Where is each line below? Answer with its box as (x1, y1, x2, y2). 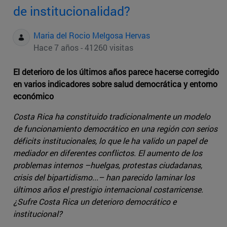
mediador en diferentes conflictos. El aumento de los (13, 147, 202, 159)
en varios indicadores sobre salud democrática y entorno (13, 79, 217, 90)
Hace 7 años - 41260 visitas (33, 42, 133, 53)
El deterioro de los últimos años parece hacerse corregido (13, 66, 219, 78)
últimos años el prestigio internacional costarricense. (13, 184, 203, 195)
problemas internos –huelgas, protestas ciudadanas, (13, 160, 202, 171)
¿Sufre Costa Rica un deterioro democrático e (13, 196, 176, 207)
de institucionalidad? (13, 3, 130, 20)
